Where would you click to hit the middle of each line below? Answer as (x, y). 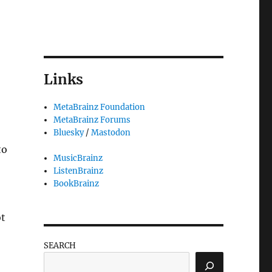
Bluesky (69, 133)
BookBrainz (76, 184)
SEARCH (59, 246)
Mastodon (111, 133)
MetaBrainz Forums (92, 120)
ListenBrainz (79, 171)
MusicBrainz (78, 158)
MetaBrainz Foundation (100, 107)
